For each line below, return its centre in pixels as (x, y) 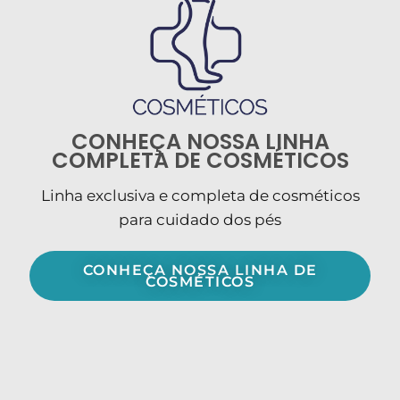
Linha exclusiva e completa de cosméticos (200, 196)
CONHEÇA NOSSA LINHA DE (200, 271)
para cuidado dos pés (200, 220)
